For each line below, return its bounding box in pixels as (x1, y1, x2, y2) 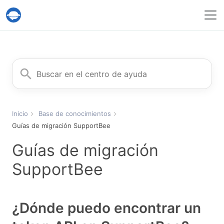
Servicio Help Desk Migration (5, 13, 142, 25)
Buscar (11, 59, 37, 69)
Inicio (12, 109, 28, 118)
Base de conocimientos (38, 109, 111, 118)
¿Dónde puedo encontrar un (12, 199, 201, 217)
